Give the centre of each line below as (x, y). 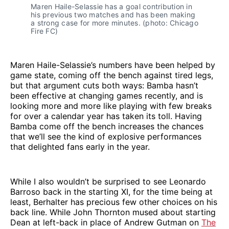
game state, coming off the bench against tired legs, (112, 75)
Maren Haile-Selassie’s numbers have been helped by (113, 65)
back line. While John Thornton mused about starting (113, 212)
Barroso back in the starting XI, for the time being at (111, 191)
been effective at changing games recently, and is (107, 95)
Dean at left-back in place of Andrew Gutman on (106, 222)
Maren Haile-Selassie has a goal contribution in (111, 6)
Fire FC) (44, 31)
